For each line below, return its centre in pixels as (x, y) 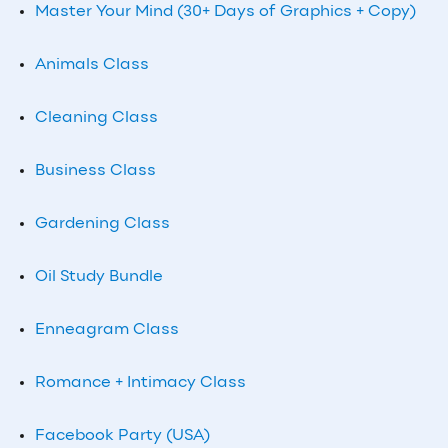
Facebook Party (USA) (122, 436)
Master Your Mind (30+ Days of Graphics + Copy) (225, 12)
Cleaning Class (96, 118)
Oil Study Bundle (99, 277)
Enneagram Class (107, 330)
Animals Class (92, 65)
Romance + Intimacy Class (140, 383)
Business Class (95, 171)
